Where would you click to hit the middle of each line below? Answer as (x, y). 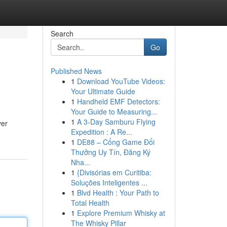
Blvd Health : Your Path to (118, 193)
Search (62, 33)
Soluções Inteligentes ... (109, 182)
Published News (76, 71)
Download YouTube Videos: (121, 81)
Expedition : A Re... (101, 132)
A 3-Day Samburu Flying (116, 122)
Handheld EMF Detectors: (118, 101)
